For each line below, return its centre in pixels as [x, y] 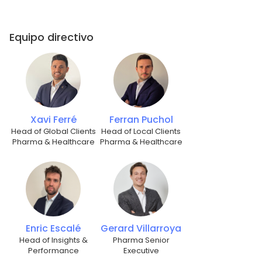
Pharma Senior [141, 240]
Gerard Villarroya [141, 229]
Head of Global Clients [53, 132]
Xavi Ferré [53, 120]
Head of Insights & [53, 240]
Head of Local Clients [141, 132]
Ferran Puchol [141, 120]
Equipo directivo [51, 37]
